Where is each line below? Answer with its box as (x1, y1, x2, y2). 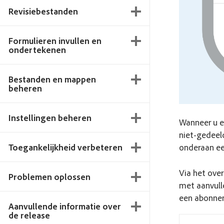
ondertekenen (8, 44, 66, 55)
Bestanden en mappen (8, 73, 96, 84)
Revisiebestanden (8, 5, 78, 16)
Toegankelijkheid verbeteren (8, 141, 122, 152)
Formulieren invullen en (8, 35, 101, 46)
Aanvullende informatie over (8, 200, 121, 211)
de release (8, 209, 50, 220)
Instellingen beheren (8, 112, 91, 123)
